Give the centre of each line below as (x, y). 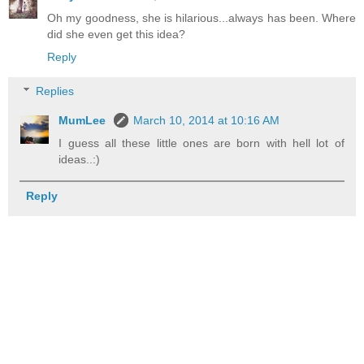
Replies (55, 91)
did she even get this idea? (116, 35)
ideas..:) (80, 159)
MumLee (84, 120)
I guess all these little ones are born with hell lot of (201, 143)
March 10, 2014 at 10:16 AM (207, 120)
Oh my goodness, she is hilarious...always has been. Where (201, 18)
